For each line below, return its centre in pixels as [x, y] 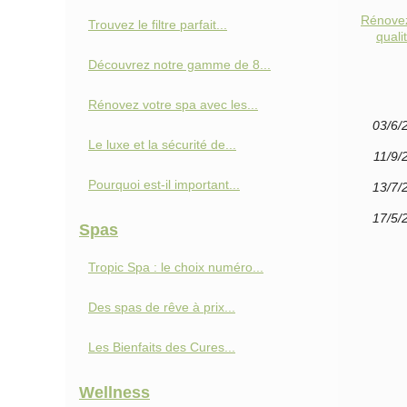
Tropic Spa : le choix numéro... [176, 267]
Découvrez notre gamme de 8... [179, 65]
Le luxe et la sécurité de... [162, 144]
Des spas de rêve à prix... [162, 307]
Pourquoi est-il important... [164, 184]
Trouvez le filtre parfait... [158, 25]
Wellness [114, 392]
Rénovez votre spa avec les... [173, 104]
